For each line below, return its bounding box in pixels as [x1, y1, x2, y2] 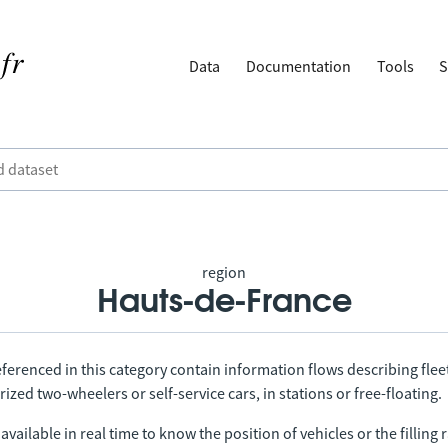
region [202, 262, 246, 282]
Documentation [246, 56, 352, 76]
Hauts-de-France [96, 286, 352, 318]
